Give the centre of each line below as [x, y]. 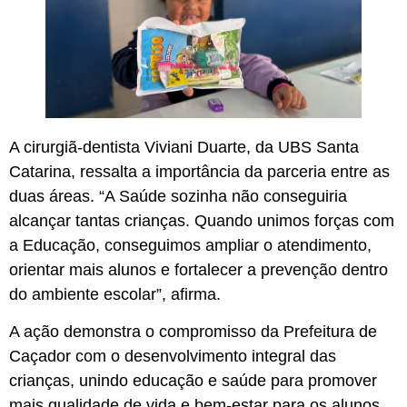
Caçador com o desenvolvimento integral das [173, 357]
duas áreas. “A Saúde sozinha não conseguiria [178, 196]
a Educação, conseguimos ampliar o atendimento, [190, 245]
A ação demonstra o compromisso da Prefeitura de [193, 332]
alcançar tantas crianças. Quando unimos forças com [202, 220]
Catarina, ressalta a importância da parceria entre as [199, 171]
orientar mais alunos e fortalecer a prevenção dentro [199, 269]
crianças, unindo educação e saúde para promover [193, 381]
